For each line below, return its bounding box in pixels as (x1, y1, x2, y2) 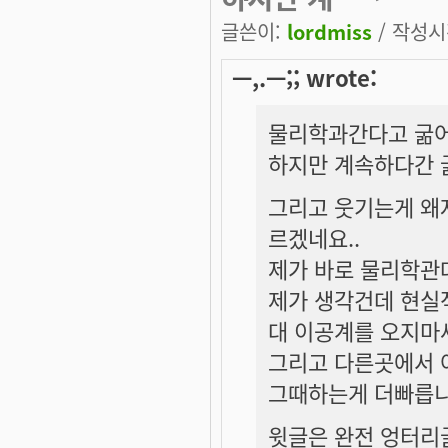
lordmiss (287, 16, 372, 46)
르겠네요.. (268, 220, 360, 253)
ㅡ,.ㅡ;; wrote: (232, 60, 377, 93)
